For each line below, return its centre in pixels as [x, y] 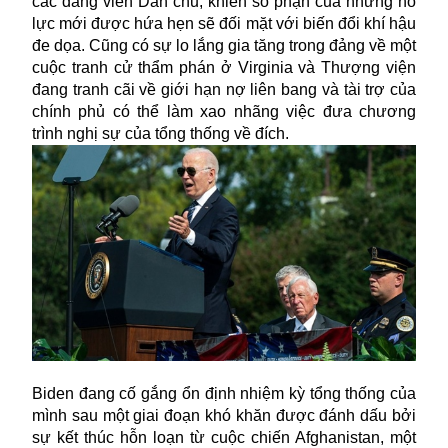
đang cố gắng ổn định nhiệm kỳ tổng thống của [245, 393]
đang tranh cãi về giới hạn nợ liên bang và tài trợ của [224, 89]
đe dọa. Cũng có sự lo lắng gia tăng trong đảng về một [224, 45]
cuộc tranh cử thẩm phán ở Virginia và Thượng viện [224, 67]
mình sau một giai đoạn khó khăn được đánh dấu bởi [224, 415]
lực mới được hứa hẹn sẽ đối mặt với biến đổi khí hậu [224, 23]
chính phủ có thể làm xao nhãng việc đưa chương [224, 111]
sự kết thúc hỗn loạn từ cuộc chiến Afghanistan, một [224, 437]
